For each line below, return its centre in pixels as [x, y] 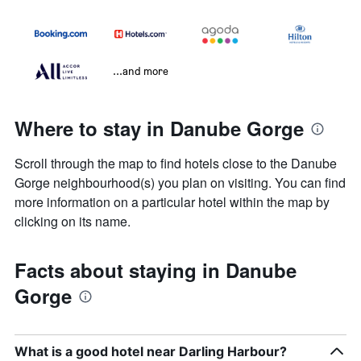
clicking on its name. [73, 222]
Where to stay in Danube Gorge [159, 129]
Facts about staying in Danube [156, 270]
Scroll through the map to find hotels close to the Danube [176, 164]
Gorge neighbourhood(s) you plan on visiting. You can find [180, 183]
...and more [141, 71]
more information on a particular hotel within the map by [172, 202]
